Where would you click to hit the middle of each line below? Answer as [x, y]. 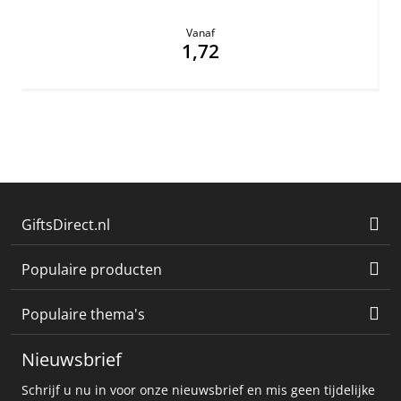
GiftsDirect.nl [66, 225]
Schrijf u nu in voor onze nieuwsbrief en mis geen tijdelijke [198, 390]
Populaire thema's [83, 315]
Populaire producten [92, 270]
